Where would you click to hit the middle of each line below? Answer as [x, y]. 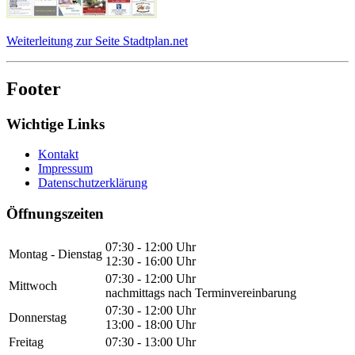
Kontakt [58, 155]
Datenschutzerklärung [93, 183]
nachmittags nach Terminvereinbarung [201, 292]
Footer [34, 88]
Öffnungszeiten [55, 213]
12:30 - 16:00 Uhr [151, 261]
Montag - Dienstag [55, 254]
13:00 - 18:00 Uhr [151, 324]
